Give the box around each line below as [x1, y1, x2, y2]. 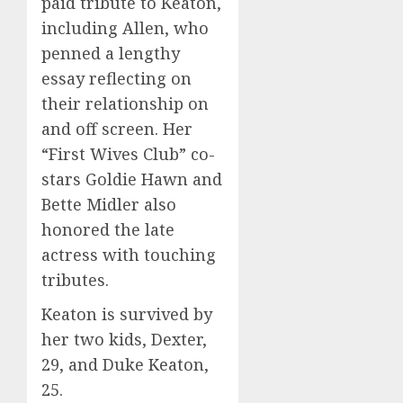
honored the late [41, 218, 175, 240]
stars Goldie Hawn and [41, 167, 222, 190]
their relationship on [41, 92, 209, 114]
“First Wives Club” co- [41, 142, 215, 165]
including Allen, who [41, 16, 209, 39]
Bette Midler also [41, 193, 176, 215]
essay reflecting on [41, 67, 192, 89]
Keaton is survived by [41, 302, 212, 325]
